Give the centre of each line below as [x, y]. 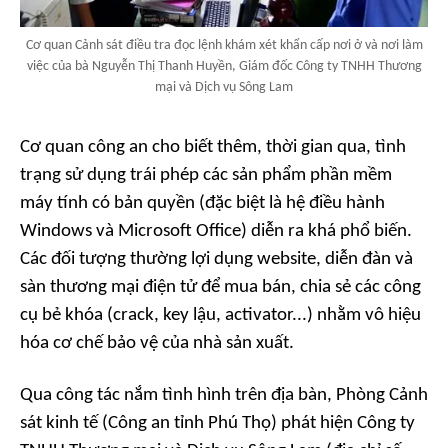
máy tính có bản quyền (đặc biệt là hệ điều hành [202, 203]
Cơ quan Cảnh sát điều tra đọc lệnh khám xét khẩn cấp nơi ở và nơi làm [224, 45]
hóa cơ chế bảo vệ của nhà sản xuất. [157, 343]
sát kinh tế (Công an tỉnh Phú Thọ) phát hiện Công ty [217, 423]
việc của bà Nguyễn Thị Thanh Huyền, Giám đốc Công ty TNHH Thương [224, 66]
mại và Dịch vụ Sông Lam [224, 87]
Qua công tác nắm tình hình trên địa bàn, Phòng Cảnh [224, 395]
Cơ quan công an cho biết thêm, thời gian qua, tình [213, 147]
